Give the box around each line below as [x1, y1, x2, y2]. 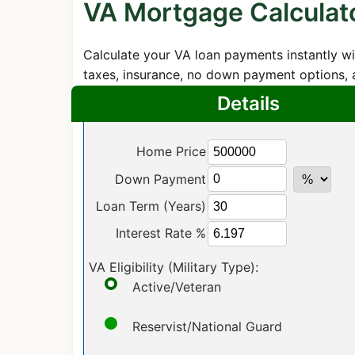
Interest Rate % [115, 224, 206, 241]
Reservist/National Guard [132, 318, 282, 334]
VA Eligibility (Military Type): [88, 258, 258, 275]
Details [216, 91, 280, 115]
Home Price [136, 143, 206, 159]
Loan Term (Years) [95, 197, 206, 214]
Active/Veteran [132, 278, 221, 295]
